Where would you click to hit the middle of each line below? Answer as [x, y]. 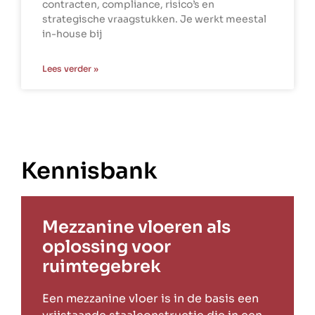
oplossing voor [107, 247]
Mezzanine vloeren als [136, 227]
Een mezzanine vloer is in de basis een [150, 299]
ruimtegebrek [102, 267]
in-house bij [72, 34]
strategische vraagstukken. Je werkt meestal [154, 19]
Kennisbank [89, 171]
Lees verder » [70, 69]
